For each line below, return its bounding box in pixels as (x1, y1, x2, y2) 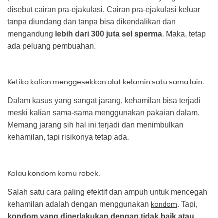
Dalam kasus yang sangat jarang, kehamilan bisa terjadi (7, 96, 200, 105)
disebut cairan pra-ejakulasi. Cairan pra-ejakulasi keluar (7, 5, 200, 14)
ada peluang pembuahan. (7, 41, 96, 50)
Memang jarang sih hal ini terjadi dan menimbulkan (7, 121, 183, 129)
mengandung (7, 29, 55, 38)
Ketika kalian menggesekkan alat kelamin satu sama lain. (7, 78, 204, 86)
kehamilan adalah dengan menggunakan (7, 200, 151, 209)
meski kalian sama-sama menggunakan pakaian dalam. (7, 109, 200, 117)
